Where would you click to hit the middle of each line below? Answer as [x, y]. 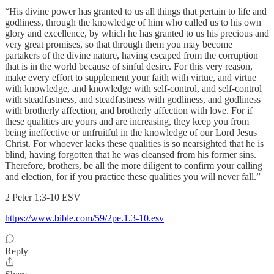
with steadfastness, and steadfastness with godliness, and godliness [133, 100]
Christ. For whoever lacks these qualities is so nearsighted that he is [134, 144]
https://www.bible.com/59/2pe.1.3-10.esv [84, 218]
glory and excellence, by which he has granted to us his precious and [137, 34]
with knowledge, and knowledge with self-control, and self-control [133, 89]
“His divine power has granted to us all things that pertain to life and [136, 12]
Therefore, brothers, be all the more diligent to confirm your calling [134, 166]
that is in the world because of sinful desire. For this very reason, [129, 67]
